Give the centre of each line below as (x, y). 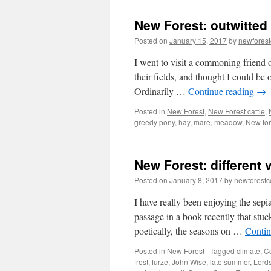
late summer (230, 262)
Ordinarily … (161, 91)
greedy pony (155, 122)
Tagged (222, 251)
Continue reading (222, 91)
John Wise (189, 262)
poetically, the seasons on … (190, 231)
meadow (228, 122)
